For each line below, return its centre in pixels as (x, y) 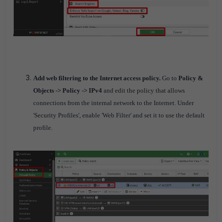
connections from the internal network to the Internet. (105, 103)
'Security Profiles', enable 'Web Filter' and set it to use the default (119, 115)
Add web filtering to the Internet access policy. (98, 78)
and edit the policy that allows (144, 90)
